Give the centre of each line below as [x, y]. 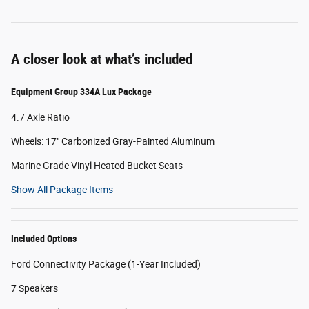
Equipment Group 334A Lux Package [81, 92]
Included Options [44, 239]
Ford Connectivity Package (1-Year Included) [106, 265]
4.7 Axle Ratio [40, 118]
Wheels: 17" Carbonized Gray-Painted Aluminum [113, 142]
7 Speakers [34, 289]
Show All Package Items [62, 190]
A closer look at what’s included [102, 60]
